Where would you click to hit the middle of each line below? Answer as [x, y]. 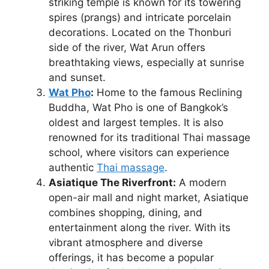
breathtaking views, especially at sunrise [147, 63]
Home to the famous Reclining [168, 93]
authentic [73, 168]
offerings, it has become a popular [131, 258]
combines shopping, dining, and [125, 213]
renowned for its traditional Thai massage [150, 138]
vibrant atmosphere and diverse [126, 243]
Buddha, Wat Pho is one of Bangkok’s [138, 108]
